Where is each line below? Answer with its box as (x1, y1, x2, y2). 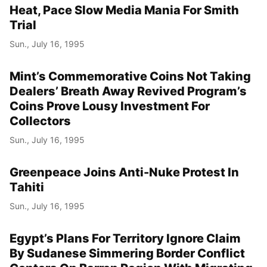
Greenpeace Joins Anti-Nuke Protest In (10, 164, 239, 179)
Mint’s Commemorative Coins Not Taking (10, 69, 251, 83)
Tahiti (10, 179, 44, 194)
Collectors (10, 113, 71, 128)
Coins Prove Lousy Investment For (10, 98, 210, 113)
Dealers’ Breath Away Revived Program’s (10, 83, 247, 98)
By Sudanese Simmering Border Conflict (10, 246, 245, 260)
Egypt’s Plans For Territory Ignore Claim (10, 231, 241, 246)
